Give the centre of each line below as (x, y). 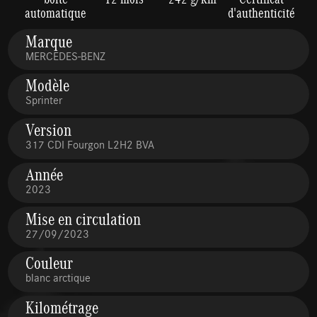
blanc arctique (58, 277)
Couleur (50, 263)
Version (49, 130)
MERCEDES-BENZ (66, 55)
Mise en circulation (83, 218)
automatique (56, 12)
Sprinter (44, 100)
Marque (49, 41)
